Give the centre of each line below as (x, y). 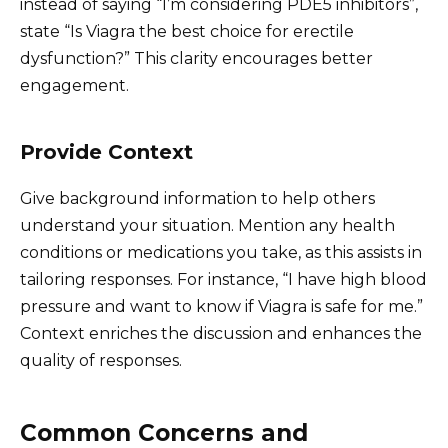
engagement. (74, 85)
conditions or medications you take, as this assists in (221, 252)
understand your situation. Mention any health (207, 225)
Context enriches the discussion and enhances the (221, 333)
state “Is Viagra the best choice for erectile (187, 31)
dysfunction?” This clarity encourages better (196, 58)
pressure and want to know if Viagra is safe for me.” (221, 306)
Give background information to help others (197, 198)
